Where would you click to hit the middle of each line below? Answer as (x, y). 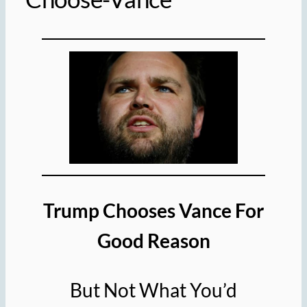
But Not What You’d (153, 290)
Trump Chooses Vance (137, 211)
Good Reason (153, 241)
